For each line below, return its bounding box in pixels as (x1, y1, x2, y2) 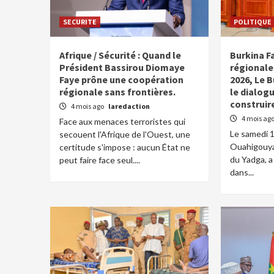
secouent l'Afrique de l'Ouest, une (59, 129, 190, 139)
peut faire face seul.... (59, 155, 140, 165)
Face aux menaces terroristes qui (59, 116, 185, 127)
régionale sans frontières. (59, 86, 176, 98)
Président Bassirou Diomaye (59, 61, 185, 73)
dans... (229, 167, 254, 177)
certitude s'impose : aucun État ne (59, 142, 190, 152)
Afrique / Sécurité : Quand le (59, 49, 181, 61)
